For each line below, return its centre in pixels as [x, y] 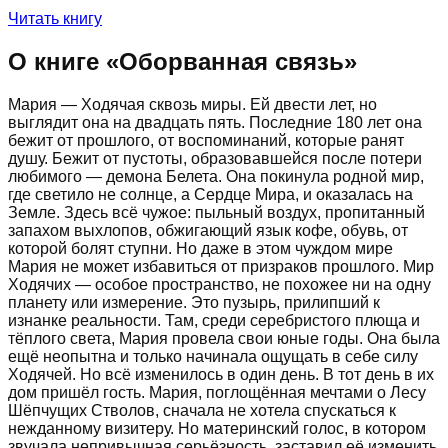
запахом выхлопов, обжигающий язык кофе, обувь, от [208, 230]
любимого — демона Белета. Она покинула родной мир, [216, 176]
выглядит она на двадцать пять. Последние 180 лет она [215, 122]
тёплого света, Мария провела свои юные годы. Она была [224, 338]
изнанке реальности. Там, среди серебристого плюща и [214, 320]
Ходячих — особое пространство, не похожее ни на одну [219, 284]
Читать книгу [55, 18]
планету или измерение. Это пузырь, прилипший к [194, 302]
